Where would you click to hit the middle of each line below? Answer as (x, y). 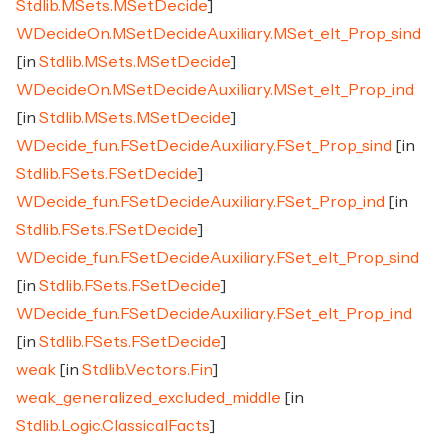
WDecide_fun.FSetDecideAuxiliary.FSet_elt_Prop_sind (217, 258)
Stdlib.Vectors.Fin (147, 370)
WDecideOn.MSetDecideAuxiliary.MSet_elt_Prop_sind (218, 34)
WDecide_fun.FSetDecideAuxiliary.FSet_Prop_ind (200, 202)
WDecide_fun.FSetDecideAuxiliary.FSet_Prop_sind (204, 146)
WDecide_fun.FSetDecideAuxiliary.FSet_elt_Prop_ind (214, 314)
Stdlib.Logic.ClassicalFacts (112, 426)
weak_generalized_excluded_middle (148, 398)
